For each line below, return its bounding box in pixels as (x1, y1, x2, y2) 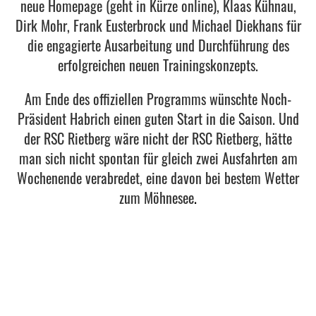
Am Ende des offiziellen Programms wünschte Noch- (25, 88, 291, 109)
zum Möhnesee (119, 187, 194, 208)
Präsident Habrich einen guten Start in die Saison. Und (17, 108, 299, 129)
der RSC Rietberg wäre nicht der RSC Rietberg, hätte (24, 128, 292, 149)
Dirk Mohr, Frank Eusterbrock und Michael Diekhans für (15, 15, 301, 36)
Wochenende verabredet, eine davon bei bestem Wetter (17, 167, 299, 188)
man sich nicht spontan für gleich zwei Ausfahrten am (18, 147, 298, 169)
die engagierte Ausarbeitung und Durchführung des (27, 35, 289, 56)
